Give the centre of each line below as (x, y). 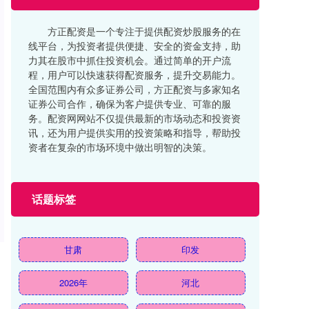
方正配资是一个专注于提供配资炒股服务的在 (144, 31)
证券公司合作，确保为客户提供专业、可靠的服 (130, 103)
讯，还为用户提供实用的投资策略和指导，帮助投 (134, 132)
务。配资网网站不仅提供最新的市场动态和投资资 (134, 118)
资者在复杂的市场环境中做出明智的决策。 (120, 147)
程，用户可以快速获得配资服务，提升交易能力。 (134, 74)
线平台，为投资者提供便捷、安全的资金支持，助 (134, 45)
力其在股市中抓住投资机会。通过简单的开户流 (130, 60)
